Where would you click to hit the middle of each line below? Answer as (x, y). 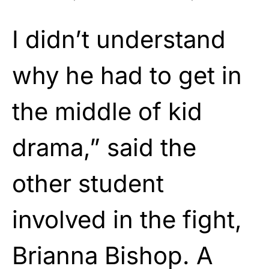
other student (88, 183)
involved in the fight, (127, 219)
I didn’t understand (119, 39)
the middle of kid (107, 111)
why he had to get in (127, 75)
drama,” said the (104, 147)
